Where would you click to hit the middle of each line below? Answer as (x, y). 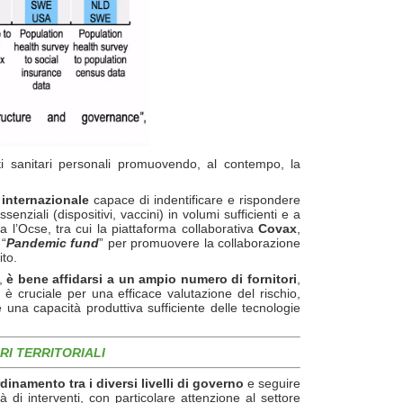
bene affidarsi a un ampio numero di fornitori (157, 278)
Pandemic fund (53, 242)
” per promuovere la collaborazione (200, 242)
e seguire (272, 383)
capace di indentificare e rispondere (195, 199)
